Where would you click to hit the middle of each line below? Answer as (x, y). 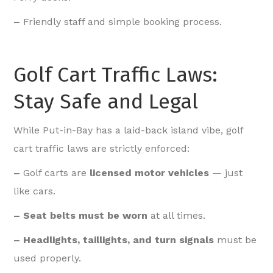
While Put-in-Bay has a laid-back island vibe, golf (129, 130)
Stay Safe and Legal (106, 102)
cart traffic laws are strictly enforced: (102, 149)
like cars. (35, 191)
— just (226, 173)
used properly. (48, 258)
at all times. (177, 216)
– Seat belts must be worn (81, 216)
